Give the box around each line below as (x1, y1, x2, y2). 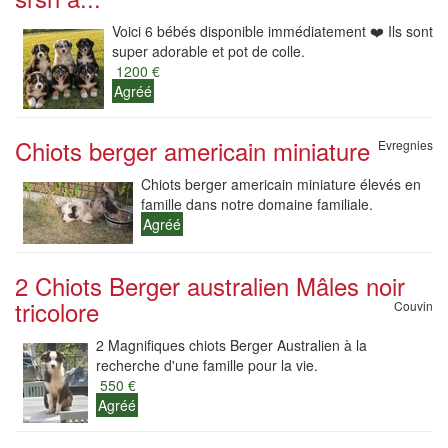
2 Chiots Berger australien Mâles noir (15, 268, 405, 303)
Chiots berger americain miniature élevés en (141, 174, 421, 194)
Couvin (394, 297, 433, 314)
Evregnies (378, 136, 433, 153)
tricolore (15, 294, 99, 329)
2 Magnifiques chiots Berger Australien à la (96, 335, 367, 355)
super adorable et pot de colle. (112, 41, 305, 61)
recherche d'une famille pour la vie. (96, 355, 318, 375)
